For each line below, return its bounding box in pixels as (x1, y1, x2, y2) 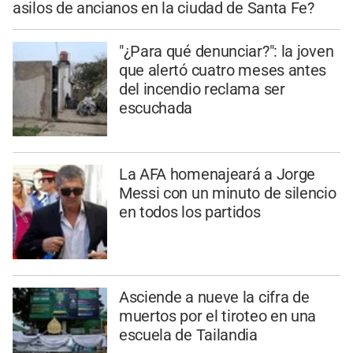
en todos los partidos (118, 202, 261, 221)
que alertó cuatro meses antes (118, 61, 327, 80)
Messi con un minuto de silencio (118, 183, 336, 203)
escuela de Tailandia (118, 325, 258, 344)
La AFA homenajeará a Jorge (118, 164, 316, 184)
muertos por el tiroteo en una (118, 306, 317, 325)
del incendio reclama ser (118, 80, 285, 99)
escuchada (118, 98, 193, 118)
